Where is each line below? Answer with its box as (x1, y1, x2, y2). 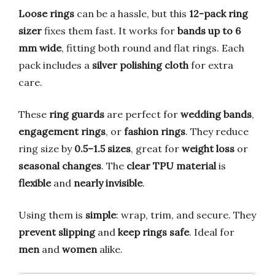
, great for (131, 142, 182, 155)
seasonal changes (18, 160, 101, 172)
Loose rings (18, 7, 74, 20)
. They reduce (185, 125, 249, 138)
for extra (188, 59, 233, 72)
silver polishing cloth (92, 59, 188, 72)
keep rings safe (118, 226, 189, 239)
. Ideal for (189, 226, 234, 239)
